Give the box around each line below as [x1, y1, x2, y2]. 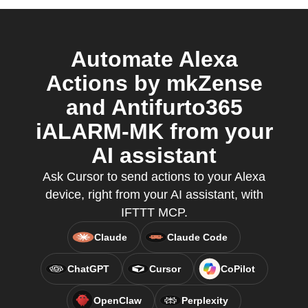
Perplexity [181, 295, 228, 306]
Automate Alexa [70, 47, 238, 71]
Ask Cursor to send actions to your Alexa [43, 170, 265, 184]
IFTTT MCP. [120, 206, 188, 219]
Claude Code [167, 232, 228, 243]
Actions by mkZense [45, 71, 263, 96]
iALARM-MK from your [35, 119, 273, 144]
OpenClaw [93, 295, 142, 306]
